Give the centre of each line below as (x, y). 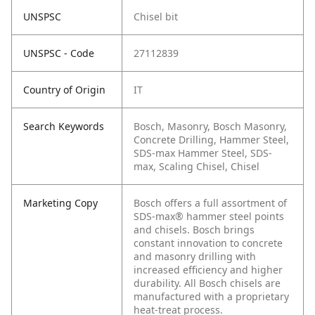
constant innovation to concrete (208, 243)
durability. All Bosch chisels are (207, 283)
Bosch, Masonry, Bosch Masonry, (210, 126)
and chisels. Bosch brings (194, 230)
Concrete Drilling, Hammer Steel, (211, 140)
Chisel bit (156, 17)
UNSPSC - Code (59, 53)
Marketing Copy (60, 203)
